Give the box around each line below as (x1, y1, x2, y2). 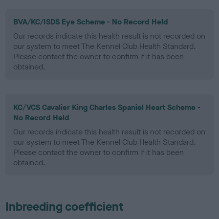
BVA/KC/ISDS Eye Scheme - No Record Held (13, 16, 169, 27)
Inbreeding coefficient (5, 198, 124, 215)
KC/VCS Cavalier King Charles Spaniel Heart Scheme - (13, 102, 201, 112)
